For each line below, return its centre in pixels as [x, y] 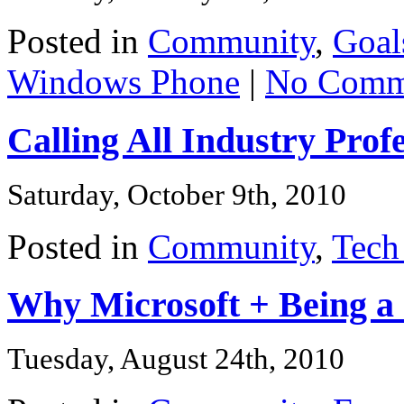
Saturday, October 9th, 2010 [177, 194]
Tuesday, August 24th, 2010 [176, 359]
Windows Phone [124, 82]
